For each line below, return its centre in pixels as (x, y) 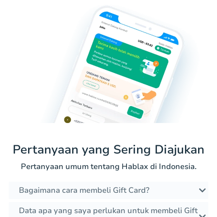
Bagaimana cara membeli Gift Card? (84, 191)
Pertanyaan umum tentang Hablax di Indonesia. (108, 167)
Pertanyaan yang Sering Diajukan (108, 150)
